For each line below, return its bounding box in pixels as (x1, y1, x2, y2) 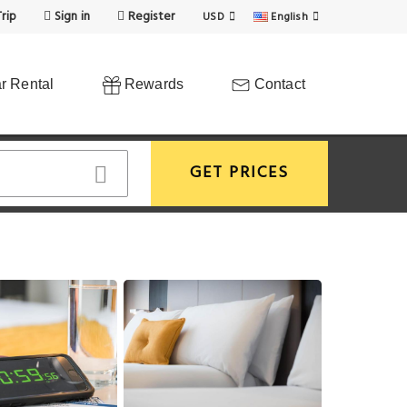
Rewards (120, 76, 184, 92)
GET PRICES (190, 160, 289, 186)
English (271, 8, 308, 26)
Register (124, 6, 175, 27)
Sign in (51, 6, 91, 27)
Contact (250, 76, 305, 92)
